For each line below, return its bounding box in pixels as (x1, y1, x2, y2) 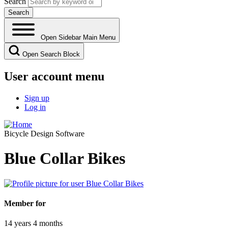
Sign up (24, 93, 49, 102)
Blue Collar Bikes (4, 149, 125, 168)
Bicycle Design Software (4, 129, 84, 138)
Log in (24, 102, 46, 111)
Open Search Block (22, 50, 80, 58)
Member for (4, 198, 46, 208)
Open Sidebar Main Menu (41, 33, 116, 41)
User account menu (4, 69, 104, 83)
